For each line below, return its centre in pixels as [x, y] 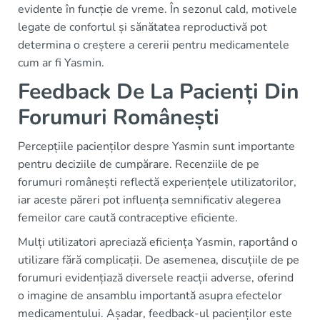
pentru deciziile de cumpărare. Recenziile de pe [139, 164]
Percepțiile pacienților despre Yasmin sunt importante [156, 146]
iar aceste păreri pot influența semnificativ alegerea [149, 200]
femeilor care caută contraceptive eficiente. [128, 217]
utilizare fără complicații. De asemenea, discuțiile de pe [159, 260]
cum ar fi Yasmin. [61, 62]
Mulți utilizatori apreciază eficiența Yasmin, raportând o [158, 242]
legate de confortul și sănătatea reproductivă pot [142, 27]
